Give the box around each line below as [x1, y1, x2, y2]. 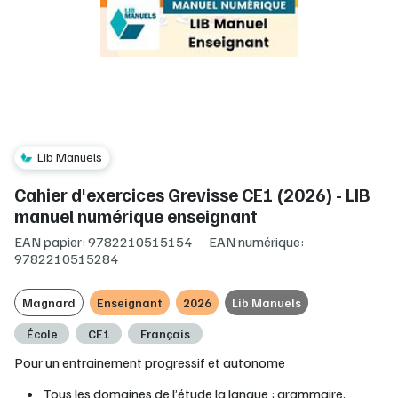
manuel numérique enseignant [14, 204, 258, 228]
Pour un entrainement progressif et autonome [14, 353, 285, 371]
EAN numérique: [209, 233, 304, 251]
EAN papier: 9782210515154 [14, 233, 192, 251]
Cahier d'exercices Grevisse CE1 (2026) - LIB [14, 183, 370, 207]
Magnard [22, 295, 76, 311]
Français [139, 325, 190, 341]
